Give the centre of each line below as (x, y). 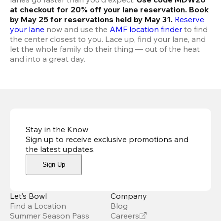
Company (129, 196)
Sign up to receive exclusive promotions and (107, 139)
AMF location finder (146, 29)
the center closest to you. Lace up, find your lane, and (108, 39)
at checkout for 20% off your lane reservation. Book (109, 10)
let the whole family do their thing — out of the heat (105, 49)
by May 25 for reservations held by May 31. (91, 19)
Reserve (189, 19)
